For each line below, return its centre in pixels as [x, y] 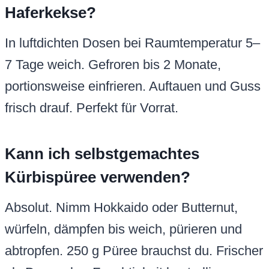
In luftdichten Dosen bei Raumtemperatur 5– [132, 43]
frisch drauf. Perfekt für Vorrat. [92, 108]
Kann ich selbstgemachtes [102, 154]
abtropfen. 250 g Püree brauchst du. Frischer [134, 251]
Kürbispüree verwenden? [98, 177]
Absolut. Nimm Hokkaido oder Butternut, [121, 208]
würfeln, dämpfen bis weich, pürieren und [123, 229]
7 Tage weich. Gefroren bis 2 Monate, [113, 65]
